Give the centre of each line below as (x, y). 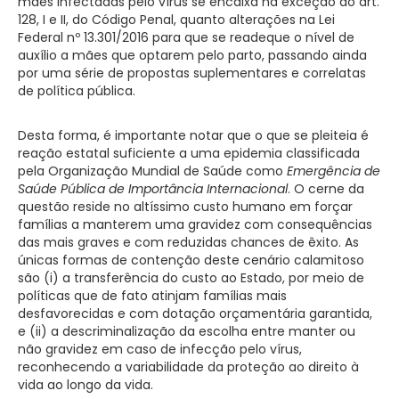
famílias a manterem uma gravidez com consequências (195, 224)
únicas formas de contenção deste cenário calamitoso (191, 260)
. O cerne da (326, 188)
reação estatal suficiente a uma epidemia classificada (189, 153)
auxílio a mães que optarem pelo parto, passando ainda (192, 55)
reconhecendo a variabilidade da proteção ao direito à (188, 366)
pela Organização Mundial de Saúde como (152, 171)
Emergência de (334, 171)
